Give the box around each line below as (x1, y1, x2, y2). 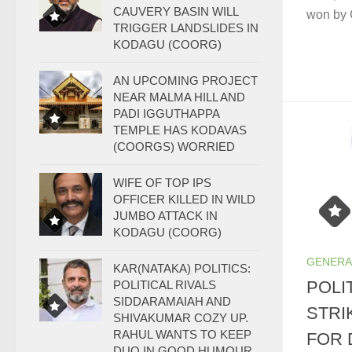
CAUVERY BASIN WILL (113, 5, 238, 18)
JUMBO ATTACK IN (113, 209, 218, 222)
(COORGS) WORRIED (113, 140, 235, 153)
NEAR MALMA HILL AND (113, 90, 245, 104)
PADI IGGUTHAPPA (113, 107, 219, 120)
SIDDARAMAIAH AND (113, 295, 231, 308)
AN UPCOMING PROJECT (113, 74, 258, 87)
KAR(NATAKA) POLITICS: (113, 262, 251, 275)
